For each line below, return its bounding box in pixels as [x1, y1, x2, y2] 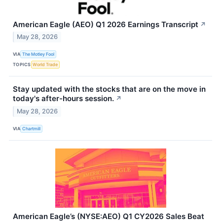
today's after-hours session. [13, 94, 114, 104]
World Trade [33, 61, 58, 67]
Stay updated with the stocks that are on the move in [13, 84, 206, 94]
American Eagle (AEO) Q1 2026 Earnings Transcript [13, 19, 198, 29]
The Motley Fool [22, 51, 55, 57]
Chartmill [22, 125, 41, 131]
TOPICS [13, 61, 31, 67]
